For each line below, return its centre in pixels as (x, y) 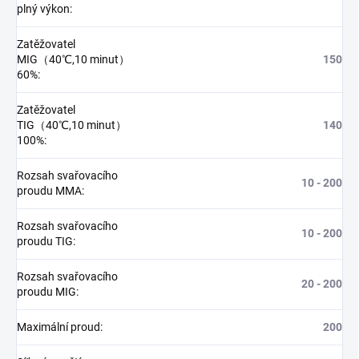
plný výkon (43, 8)
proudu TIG (45, 241)
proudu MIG (46, 291)
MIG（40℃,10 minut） (73, 59)
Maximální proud (58, 327)
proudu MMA (49, 190)
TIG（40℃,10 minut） (72, 125)
